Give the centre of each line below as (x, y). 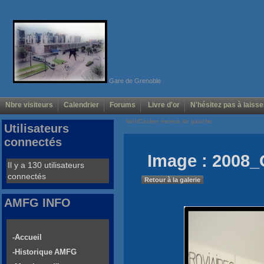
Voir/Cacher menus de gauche (169, 121)
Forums (123, 105)
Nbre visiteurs (29, 105)
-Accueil (27, 237)
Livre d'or (163, 105)
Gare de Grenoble (134, 80)
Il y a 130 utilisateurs (46, 165)
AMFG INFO (37, 203)
